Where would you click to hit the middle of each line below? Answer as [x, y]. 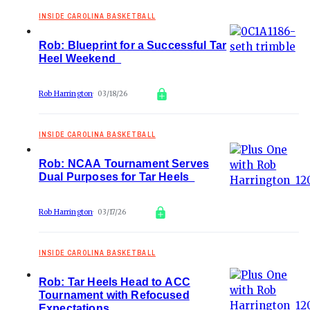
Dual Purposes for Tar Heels [117, 177]
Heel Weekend [80, 58]
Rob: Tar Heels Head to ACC [115, 282]
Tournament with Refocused [114, 295]
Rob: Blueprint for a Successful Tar [133, 45]
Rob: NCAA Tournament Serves [124, 164]
